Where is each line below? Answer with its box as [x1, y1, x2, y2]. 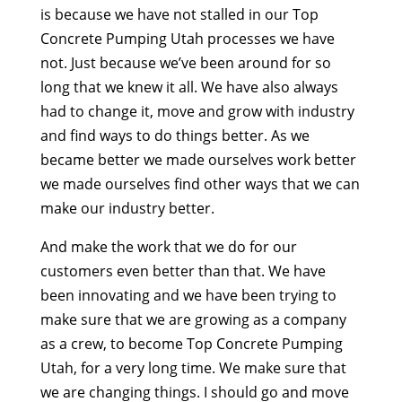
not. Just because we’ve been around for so [39, 53, 331, 74]
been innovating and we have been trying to [39, 285, 336, 306]
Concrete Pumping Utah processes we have [39, 29, 335, 49]
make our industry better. [39, 198, 214, 219]
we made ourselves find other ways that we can [39, 174, 360, 195]
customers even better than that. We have [39, 261, 326, 282]
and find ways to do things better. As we [39, 126, 310, 146]
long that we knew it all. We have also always [39, 77, 338, 98]
